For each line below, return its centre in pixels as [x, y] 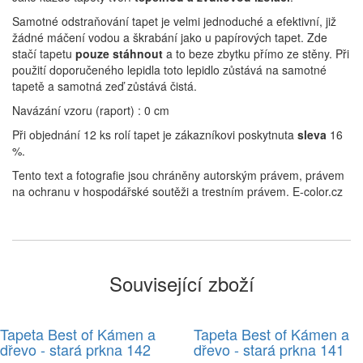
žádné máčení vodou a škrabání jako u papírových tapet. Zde [170, 38]
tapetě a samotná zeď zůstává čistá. [106, 86]
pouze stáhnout [119, 54]
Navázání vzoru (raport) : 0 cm [92, 111]
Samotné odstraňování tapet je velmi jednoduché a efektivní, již [174, 21]
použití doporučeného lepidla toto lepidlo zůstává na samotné [169, 70]
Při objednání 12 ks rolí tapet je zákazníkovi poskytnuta [155, 135]
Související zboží [181, 284]
